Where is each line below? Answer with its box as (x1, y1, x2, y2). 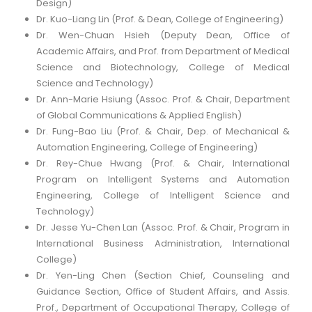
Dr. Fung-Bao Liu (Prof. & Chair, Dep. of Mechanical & (36, 125, 290, 138)
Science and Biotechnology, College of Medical (36, 61, 290, 74)
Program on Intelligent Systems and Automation (36, 173, 290, 186)
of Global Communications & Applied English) (36, 109, 242, 122)
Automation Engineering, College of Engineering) (36, 141, 258, 154)
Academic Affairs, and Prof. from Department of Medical (36, 45, 290, 58)
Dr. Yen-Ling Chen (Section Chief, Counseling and (36, 269, 290, 282)
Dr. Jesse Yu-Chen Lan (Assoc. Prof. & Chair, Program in (36, 221, 290, 234)
